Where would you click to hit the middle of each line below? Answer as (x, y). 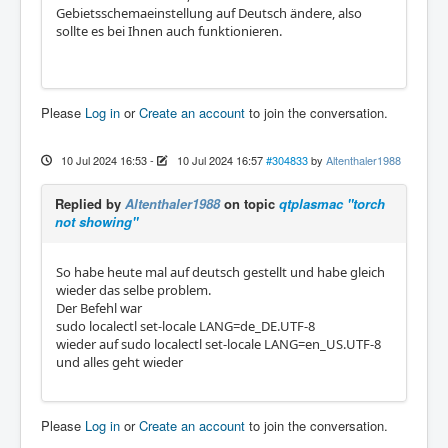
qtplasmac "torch (332, 203)
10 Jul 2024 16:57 (219, 160)
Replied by (90, 203)
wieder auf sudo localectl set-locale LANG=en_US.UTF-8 (218, 344)
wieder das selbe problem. (133, 290)
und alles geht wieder (119, 362)
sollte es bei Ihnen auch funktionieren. (169, 31)
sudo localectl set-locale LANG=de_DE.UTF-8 (185, 326)
